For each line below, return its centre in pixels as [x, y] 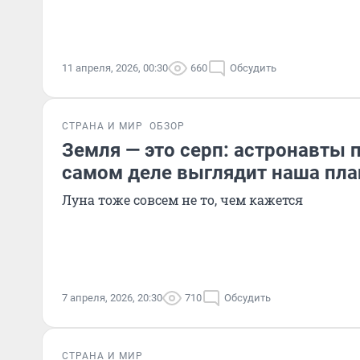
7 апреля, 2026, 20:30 [112, 298]
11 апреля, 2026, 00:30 [115, 68]
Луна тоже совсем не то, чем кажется [182, 200]
